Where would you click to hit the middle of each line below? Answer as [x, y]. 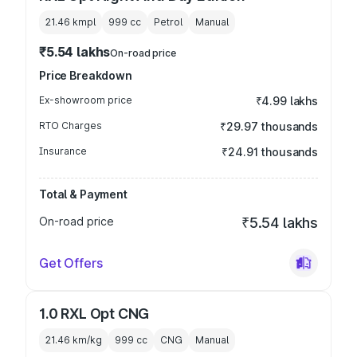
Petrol [168, 22]
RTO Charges [71, 126]
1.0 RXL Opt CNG [94, 314]
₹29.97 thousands [269, 126]
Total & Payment [83, 194]
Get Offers [71, 263]
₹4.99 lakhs [286, 101]
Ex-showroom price [86, 100]
